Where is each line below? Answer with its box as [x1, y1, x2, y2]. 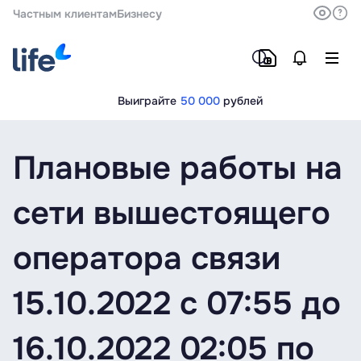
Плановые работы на [13, 147, 342, 189]
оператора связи [13, 238, 280, 279]
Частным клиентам [13, 6, 117, 21]
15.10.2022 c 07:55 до [13, 283, 341, 324]
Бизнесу [117, 6, 162, 21]
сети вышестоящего [13, 193, 330, 234]
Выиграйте [118, 93, 180, 108]
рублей [223, 93, 263, 108]
